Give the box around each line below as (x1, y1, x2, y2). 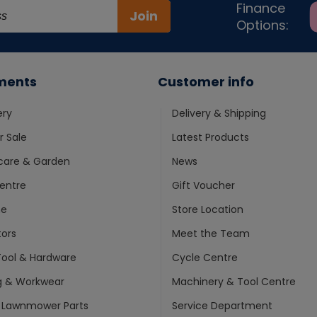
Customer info (158, 73, 255, 91)
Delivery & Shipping (172, 106, 267, 121)
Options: (236, 16, 289, 35)
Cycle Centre (172, 250, 238, 265)
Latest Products (172, 130, 250, 145)
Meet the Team (172, 226, 250, 241)
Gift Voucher (172, 178, 236, 193)
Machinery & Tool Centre (172, 275, 296, 289)
